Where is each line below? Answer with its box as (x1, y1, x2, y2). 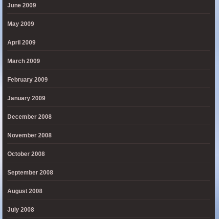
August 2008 (7, 188, 43, 195)
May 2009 (7, 21, 34, 27)
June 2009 (7, 2, 36, 9)
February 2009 (7, 76, 48, 83)
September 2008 (7, 169, 53, 176)
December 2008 (7, 113, 52, 120)
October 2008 (7, 151, 45, 157)
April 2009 (7, 39, 36, 46)
